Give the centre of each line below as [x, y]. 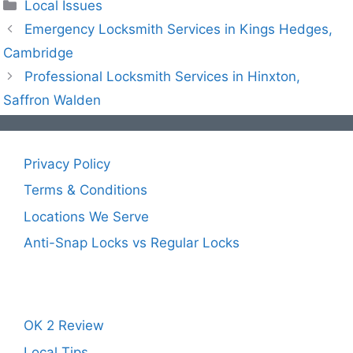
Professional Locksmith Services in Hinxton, [163, 76]
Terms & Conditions [85, 190]
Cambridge [38, 52]
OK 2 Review [64, 326]
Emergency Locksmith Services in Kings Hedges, [179, 29]
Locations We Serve [86, 216]
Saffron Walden [52, 100]
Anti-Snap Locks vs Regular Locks [132, 243]
